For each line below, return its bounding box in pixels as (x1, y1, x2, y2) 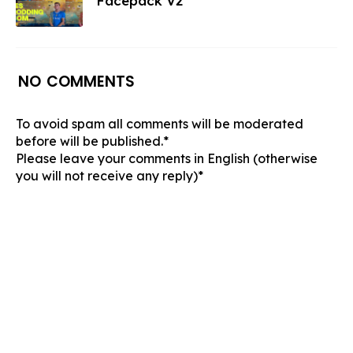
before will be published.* (16, 132, 169, 149)
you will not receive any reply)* (16, 167, 203, 184)
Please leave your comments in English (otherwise (16, 150, 318, 166)
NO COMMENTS (18, 70, 135, 92)
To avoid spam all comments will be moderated (16, 115, 303, 132)
